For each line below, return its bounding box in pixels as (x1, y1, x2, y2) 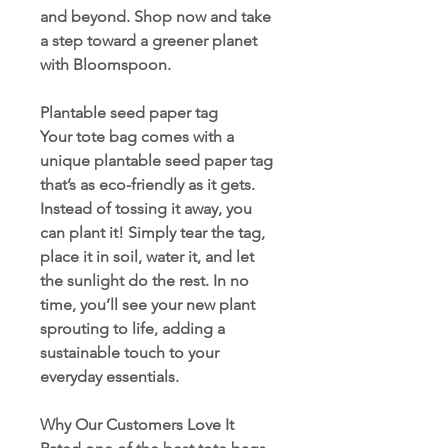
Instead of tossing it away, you (40, 199, 252, 219)
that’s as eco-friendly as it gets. (40, 175, 255, 195)
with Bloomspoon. (40, 55, 171, 75)
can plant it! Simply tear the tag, (40, 223, 265, 243)
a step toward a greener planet (40, 31, 257, 51)
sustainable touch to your (40, 343, 219, 363)
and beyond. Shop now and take (40, 7, 271, 27)
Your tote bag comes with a (40, 127, 234, 147)
